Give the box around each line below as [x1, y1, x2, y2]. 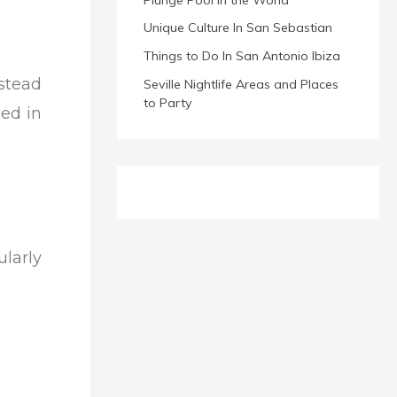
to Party [144, 94, 192, 111]
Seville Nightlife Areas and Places [144, 75, 339, 92]
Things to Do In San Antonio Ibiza [144, 47, 340, 64]
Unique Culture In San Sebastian [144, 19, 332, 36]
